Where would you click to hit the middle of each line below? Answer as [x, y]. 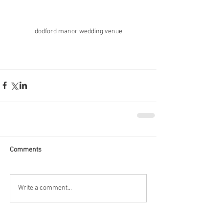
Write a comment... [45, 188]
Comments [26, 150]
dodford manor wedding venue [78, 31]
